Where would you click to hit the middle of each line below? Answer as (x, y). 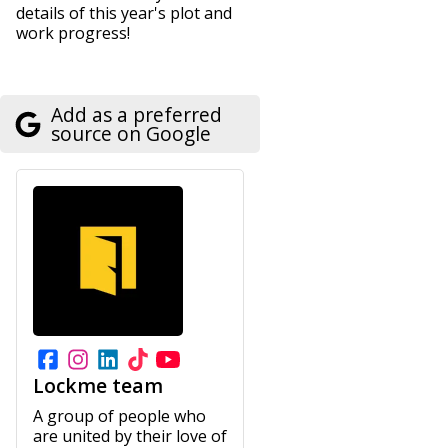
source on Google (131, 134)
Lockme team (98, 386)
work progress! (73, 33)
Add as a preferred (136, 115)
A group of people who (119, 416)
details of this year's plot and (124, 13)
